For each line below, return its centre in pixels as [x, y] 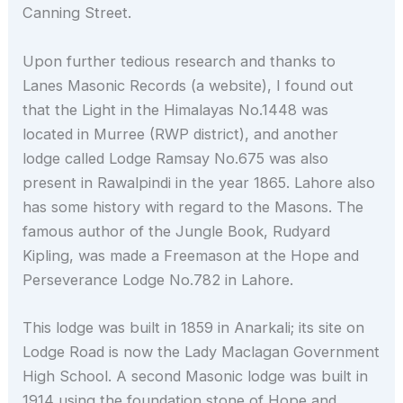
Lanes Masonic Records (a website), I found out [188, 85]
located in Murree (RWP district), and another [181, 134]
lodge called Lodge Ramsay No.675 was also [176, 158]
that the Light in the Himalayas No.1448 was [176, 109]
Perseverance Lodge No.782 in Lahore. [158, 279]
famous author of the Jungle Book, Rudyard [177, 231]
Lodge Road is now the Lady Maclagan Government [201, 351]
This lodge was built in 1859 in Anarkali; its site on [194, 327]
